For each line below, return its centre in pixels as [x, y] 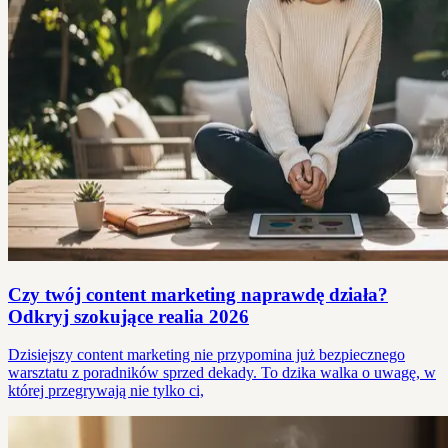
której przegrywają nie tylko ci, [106, 391]
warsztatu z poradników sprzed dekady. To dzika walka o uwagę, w [222, 373]
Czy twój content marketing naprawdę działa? [198, 294]
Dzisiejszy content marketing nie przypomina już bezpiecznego [206, 355]
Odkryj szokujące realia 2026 [128, 316]
